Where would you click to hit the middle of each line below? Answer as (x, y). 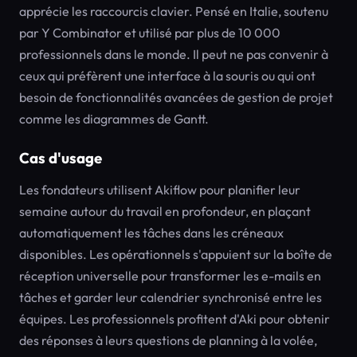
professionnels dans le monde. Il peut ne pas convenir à (174, 54)
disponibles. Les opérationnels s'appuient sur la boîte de (176, 254)
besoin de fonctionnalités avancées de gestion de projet (176, 97)
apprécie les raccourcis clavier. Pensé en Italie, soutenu (174, 11)
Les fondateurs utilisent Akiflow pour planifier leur (160, 190)
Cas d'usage (61, 158)
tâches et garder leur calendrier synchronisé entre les (171, 297)
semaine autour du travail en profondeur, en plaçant (165, 211)
